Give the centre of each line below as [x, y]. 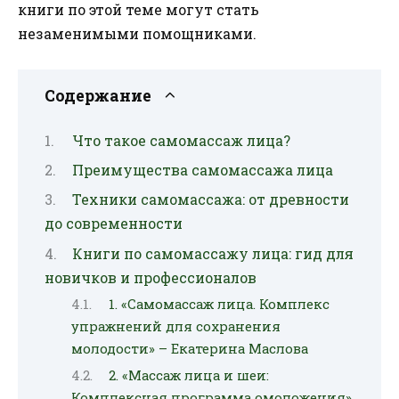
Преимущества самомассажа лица [202, 169]
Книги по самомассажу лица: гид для [212, 253]
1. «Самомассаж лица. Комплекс [219, 305]
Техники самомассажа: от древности [210, 199]
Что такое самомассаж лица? [181, 140]
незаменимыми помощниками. [137, 33]
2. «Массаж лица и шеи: [188, 375]
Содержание [98, 96]
